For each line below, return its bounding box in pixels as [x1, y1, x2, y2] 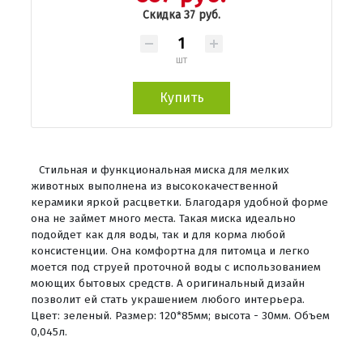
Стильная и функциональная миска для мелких [39, 162, 289, 177]
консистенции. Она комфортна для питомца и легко [31, 243, 310, 258]
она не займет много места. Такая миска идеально [31, 211, 296, 225]
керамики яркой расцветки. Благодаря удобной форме [31, 194, 328, 209]
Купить [159, 89, 204, 105]
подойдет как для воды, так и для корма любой [31, 227, 285, 241]
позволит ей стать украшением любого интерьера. [31, 292, 305, 306]
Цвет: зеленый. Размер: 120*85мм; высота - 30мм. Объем [31, 308, 330, 322]
